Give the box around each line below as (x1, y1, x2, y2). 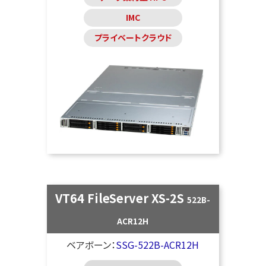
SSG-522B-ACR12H (116, 237, 199, 252)
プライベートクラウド (94, 31, 172, 44)
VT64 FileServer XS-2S (55, 189, 188, 207)
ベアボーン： (66, 237, 116, 252)
